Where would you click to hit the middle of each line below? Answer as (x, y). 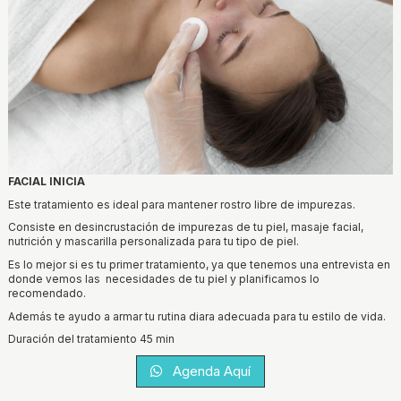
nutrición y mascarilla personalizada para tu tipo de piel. (154, 242)
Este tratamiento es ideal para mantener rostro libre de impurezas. (182, 204)
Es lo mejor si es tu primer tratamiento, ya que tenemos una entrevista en (199, 264)
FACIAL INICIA (47, 182)
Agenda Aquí (212, 371)
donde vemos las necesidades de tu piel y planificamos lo (164, 278)
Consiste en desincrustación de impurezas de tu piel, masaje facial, (186, 227)
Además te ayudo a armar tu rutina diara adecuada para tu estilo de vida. (197, 316)
